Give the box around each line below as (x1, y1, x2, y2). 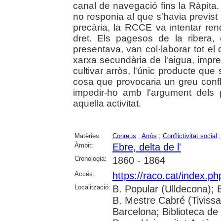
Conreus (112, 132, 136, 140)
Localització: (74, 184, 110, 191)
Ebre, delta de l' (112, 142, 181, 153)
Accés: (74, 170, 95, 178)
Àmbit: (74, 142, 93, 149)
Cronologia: (74, 155, 107, 163)
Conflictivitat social (162, 132, 217, 140)
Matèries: (74, 132, 101, 140)
